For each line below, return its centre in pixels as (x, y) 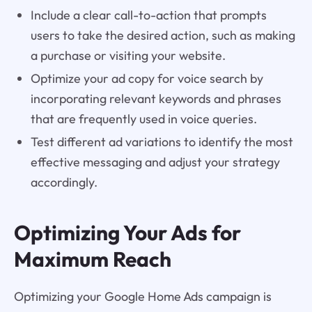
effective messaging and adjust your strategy (155, 162)
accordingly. (64, 182)
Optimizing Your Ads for (127, 233)
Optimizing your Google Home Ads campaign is (142, 297)
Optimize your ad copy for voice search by (147, 78)
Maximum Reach (92, 259)
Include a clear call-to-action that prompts (148, 15)
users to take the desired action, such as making (163, 35)
